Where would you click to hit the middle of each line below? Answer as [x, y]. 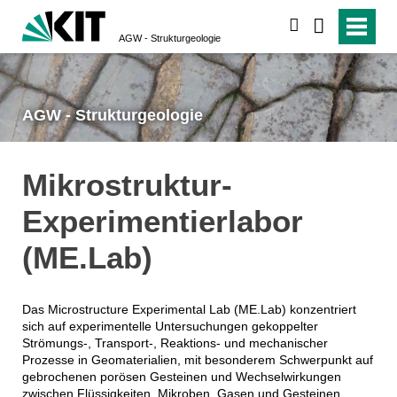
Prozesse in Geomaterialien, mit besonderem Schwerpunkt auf [197, 360]
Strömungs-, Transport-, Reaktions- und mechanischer [175, 343]
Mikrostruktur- [127, 184]
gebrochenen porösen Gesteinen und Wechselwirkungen [181, 377]
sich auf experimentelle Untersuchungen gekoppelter [170, 327]
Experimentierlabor [162, 221]
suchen [322, 26]
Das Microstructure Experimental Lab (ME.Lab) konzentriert [189, 310]
